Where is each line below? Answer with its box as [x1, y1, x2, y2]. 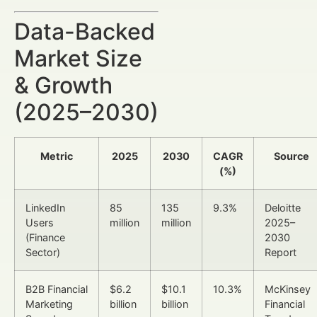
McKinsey [265, 282, 311, 295]
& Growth [14, 71, 113, 99]
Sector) [25, 246, 60, 258]
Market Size [14, 44, 142, 72]
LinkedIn [25, 201, 65, 214]
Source [274, 149, 309, 162]
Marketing [25, 297, 73, 310]
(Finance [25, 231, 65, 243]
